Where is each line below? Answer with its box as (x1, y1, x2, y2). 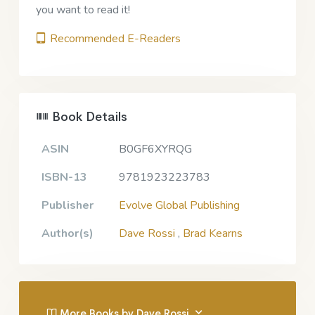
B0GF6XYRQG (119, 141, 192, 157)
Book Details (49, 108, 127, 124)
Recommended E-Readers (47, 30, 181, 46)
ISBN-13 (41, 169, 87, 185)
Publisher (41, 197, 94, 213)
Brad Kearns (183, 225, 243, 241)
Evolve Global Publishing (119, 197, 240, 213)
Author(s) (41, 225, 94, 241)
